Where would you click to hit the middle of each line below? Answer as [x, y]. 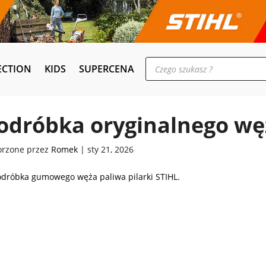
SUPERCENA [106, 69]
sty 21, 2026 [110, 150]
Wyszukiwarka [173, 61]
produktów [166, 69]
